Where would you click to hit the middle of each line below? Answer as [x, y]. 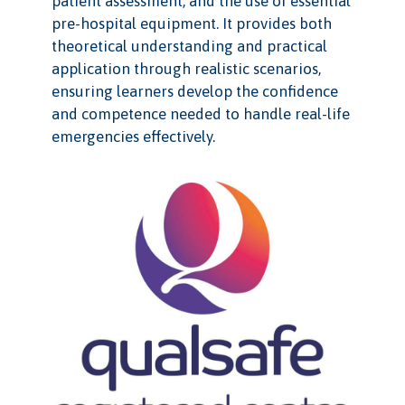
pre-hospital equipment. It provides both [191, 24]
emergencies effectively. [133, 137]
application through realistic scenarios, [186, 69]
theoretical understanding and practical [189, 47]
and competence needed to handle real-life [200, 114]
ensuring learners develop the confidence [194, 92]
